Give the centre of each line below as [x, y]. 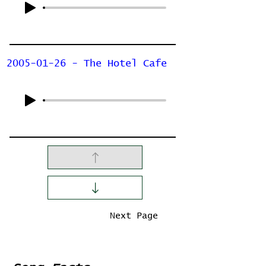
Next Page [134, 216]
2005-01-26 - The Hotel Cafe [87, 64]
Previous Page [51, 216]
